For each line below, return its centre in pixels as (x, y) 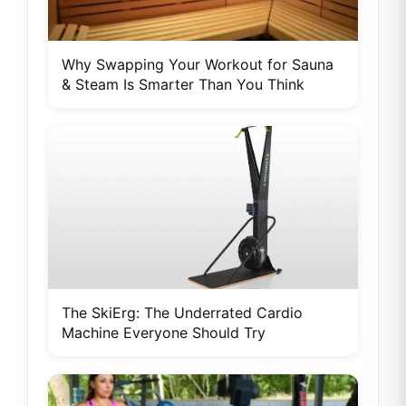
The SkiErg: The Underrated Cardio (182, 312)
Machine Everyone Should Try (164, 332)
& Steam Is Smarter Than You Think (183, 84)
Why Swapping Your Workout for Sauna (198, 64)
